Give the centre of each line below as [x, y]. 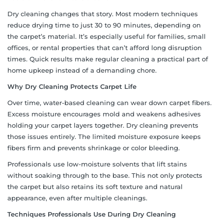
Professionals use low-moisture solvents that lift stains [97, 164]
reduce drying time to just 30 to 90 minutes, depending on [104, 25]
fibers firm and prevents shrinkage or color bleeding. [94, 148]
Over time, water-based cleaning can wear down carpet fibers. [110, 102]
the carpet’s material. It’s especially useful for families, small [107, 36]
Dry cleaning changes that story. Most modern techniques [103, 14]
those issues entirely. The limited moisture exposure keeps [104, 136]
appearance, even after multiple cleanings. [77, 198]
